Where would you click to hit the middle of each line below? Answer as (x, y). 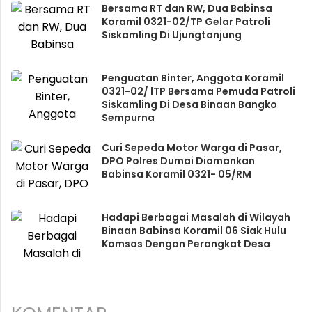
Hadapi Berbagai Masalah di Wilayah (196, 217)
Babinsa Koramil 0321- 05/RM (176, 174)
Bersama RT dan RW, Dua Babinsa (187, 8)
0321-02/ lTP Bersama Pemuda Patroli (198, 91)
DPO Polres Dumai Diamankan (178, 161)
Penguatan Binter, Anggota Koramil (193, 78)
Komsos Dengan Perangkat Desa (186, 244)
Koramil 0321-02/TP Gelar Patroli (186, 22)
